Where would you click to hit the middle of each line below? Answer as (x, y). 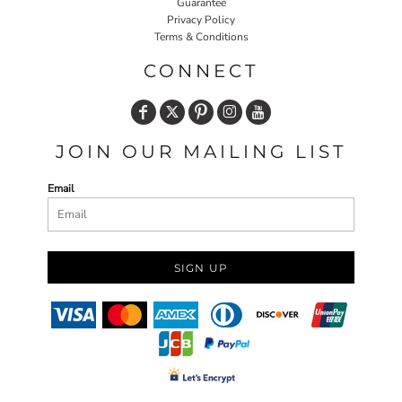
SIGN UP (201, 267)
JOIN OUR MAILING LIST (201, 151)
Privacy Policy (201, 19)
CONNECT (201, 70)
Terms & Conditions (201, 36)
